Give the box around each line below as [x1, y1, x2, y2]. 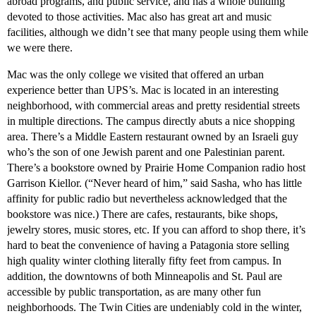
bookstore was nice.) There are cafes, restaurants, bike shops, [7, 208, 278, 221]
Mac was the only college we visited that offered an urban [7, 68, 264, 81]
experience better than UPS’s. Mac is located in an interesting [7, 84, 279, 97]
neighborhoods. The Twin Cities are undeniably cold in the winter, [7, 301, 302, 314]
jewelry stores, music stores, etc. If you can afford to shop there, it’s [7, 224, 305, 236]
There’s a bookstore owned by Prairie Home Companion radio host [7, 162, 305, 174]
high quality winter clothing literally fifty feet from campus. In [7, 255, 281, 267]
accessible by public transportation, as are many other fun [7, 286, 261, 298]
